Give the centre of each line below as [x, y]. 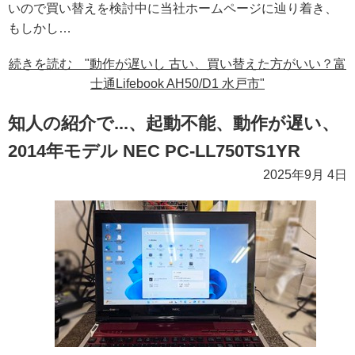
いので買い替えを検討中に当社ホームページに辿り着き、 [173, 9]
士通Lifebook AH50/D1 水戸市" [177, 84]
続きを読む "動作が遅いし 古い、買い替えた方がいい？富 [177, 64]
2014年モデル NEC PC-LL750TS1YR [154, 151]
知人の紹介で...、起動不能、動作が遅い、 [174, 124]
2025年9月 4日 [305, 175]
